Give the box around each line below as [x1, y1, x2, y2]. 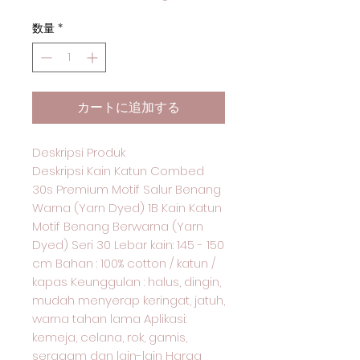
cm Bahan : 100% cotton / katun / [32, 255, 215, 272]
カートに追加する [77, 98, 180, 117]
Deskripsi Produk [32, 144, 125, 161]
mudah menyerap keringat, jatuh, [32, 292, 225, 309]
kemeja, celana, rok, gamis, [32, 329, 187, 346]
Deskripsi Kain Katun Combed [32, 162, 204, 179]
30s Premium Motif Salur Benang [32, 181, 221, 198]
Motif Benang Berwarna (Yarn [32, 218, 203, 235]
